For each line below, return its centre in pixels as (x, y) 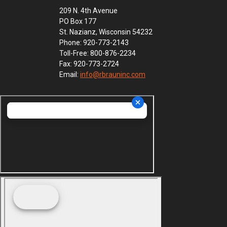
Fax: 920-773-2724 (89, 64)
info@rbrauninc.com (113, 74)
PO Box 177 (78, 21)
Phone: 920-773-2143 (94, 43)
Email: (70, 74)
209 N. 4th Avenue (88, 11)
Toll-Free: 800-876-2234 (98, 53)
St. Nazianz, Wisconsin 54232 (106, 32)
